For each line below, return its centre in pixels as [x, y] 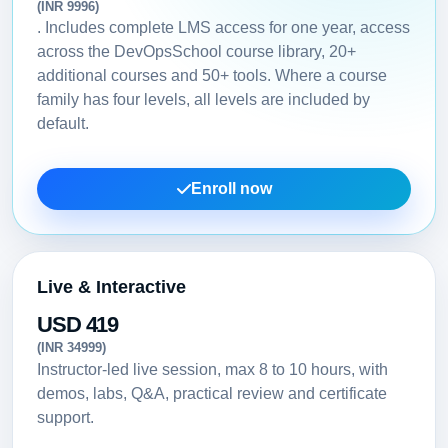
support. [65, 418]
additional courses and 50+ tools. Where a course [212, 75]
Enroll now [231, 188]
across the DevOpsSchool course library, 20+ [196, 51]
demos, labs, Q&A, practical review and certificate [212, 394]
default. [63, 123]
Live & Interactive [111, 286]
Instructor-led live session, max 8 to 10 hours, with [212, 370]
